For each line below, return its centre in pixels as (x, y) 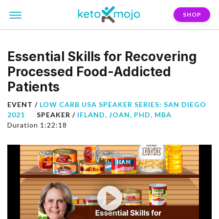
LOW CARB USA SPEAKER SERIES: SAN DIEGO (123, 104)
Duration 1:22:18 (37, 125)
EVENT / (23, 104)
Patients (33, 87)
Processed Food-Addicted (89, 72)
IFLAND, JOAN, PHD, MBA (124, 115)
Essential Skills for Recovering (102, 56)
